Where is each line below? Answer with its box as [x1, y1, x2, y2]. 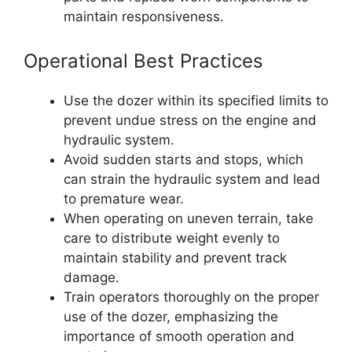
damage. [64, 269, 119, 285]
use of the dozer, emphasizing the [64, 308, 278, 324]
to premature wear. [64, 190, 184, 207]
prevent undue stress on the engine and [64, 112, 317, 128]
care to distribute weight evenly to [64, 229, 280, 246]
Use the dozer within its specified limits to [64, 92, 328, 108]
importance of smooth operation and [64, 328, 295, 344]
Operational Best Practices [24, 49, 263, 72]
